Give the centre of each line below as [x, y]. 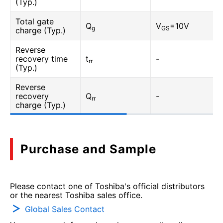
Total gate [35, 21]
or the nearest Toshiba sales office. [76, 195]
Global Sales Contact [65, 209]
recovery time [42, 59]
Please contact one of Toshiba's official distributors [107, 186]
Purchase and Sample [88, 149]
